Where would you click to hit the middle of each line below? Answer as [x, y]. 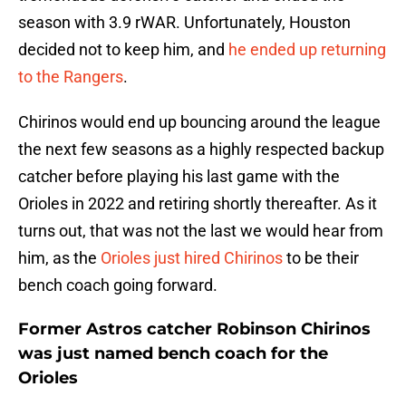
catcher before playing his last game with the [179, 177]
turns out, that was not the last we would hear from [201, 231]
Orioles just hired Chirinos [192, 258]
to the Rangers [71, 77]
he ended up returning [307, 50]
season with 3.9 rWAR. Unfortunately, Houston [184, 23]
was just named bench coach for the [173, 354]
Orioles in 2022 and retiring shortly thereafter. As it [198, 204]
